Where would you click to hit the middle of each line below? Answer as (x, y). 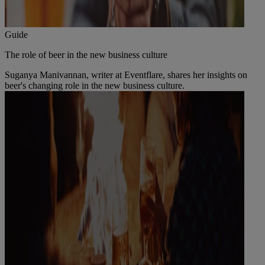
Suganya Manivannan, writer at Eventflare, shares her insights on (126, 75)
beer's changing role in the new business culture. (95, 85)
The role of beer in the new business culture (86, 54)
